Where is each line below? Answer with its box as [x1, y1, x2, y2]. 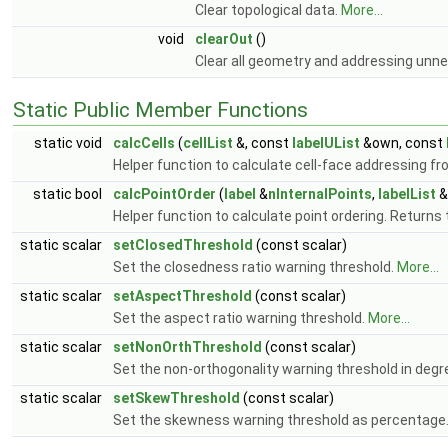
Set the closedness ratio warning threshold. [113, 258, 397, 275]
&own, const [360, 134, 446, 151]
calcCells [113, 134, 175, 151]
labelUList [292, 134, 360, 151]
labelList [378, 185, 436, 202]
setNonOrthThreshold [113, 338, 262, 355]
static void [34, 134, 105, 151]
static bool [33, 185, 105, 202]
